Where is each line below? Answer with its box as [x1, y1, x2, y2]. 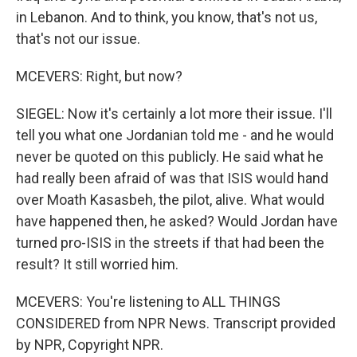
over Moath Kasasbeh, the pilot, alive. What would [16, 191, 324, 208]
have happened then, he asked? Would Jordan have [16, 213, 338, 229]
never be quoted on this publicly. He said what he [16, 148, 324, 165]
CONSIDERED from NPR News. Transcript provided [16, 315, 335, 331]
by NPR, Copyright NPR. [16, 336, 163, 353]
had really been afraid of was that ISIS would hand [16, 170, 328, 186]
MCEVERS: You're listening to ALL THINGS [16, 293, 280, 310]
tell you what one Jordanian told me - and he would [16, 127, 334, 143]
